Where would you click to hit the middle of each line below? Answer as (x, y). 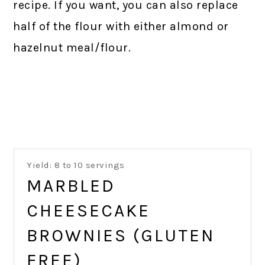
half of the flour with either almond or (121, 27)
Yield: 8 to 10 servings (76, 165)
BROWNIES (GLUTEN (121, 235)
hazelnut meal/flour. (72, 48)
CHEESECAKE (89, 210)
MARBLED (71, 185)
